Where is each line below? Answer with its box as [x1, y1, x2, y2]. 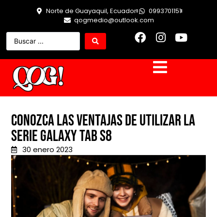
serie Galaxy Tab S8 [11, 127, 112, 146]
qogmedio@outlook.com [74, 15, 154, 25]
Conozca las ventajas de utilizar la [11, 111, 195, 131]
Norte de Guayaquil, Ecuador [46, 6, 137, 15]
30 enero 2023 [22, 144, 73, 155]
